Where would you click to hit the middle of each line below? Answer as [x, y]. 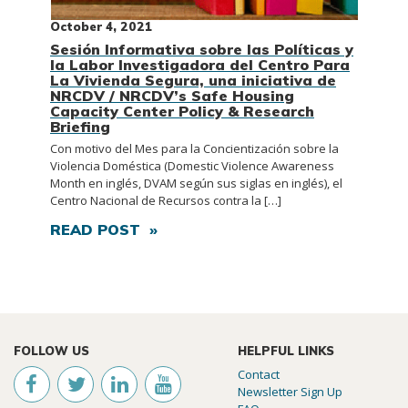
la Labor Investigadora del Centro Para [200, 65]
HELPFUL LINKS [286, 351]
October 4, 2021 [101, 27]
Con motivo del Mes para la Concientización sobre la [194, 149]
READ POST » [104, 230]
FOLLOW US [51, 351]
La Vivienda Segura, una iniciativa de [193, 81]
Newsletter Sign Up [290, 392]
